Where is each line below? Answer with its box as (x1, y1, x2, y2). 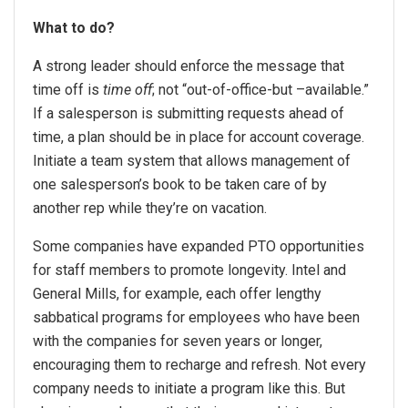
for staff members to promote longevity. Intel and (33, 260, 346, 279)
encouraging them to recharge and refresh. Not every (33, 355, 366, 373)
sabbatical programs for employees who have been (33, 308, 360, 326)
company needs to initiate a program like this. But (33, 379, 345, 397)
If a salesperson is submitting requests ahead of (33, 104, 344, 122)
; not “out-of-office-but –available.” (152, 80, 369, 98)
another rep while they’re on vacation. (33, 199, 267, 217)
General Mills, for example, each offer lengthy (33, 284, 321, 302)
